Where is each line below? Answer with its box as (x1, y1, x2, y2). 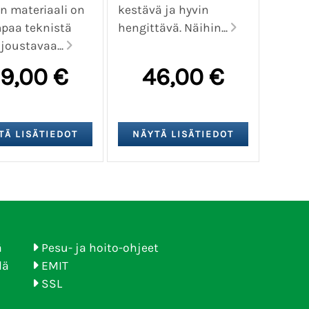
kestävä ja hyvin (117, 2, 209, 17)
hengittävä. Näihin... (117, 20, 230, 34)
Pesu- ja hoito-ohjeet (41, 241, 159, 255)
